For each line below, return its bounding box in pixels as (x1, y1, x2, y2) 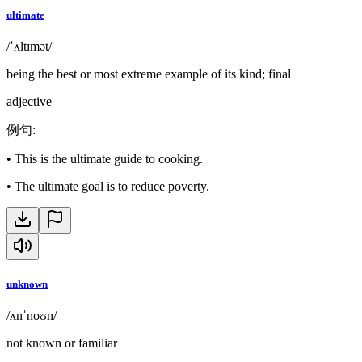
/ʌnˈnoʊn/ (6, 309, 57, 323)
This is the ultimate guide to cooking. (15, 152, 203, 166)
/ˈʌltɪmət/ (6, 40, 52, 53)
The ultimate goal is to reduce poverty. (15, 179, 209, 193)
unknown (6, 278, 48, 291)
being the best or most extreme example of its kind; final (6, 67, 291, 81)
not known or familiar (6, 336, 117, 351)
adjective (6, 95, 52, 108)
